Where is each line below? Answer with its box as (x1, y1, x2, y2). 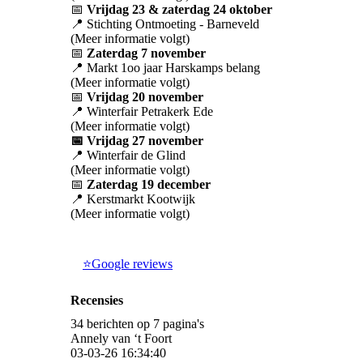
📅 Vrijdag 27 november (70, 134, 203, 148)
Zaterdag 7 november (83, 46, 206, 61)
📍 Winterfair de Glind (70, 148, 186, 163)
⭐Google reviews (83, 257, 173, 271)
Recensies (70, 293, 123, 308)
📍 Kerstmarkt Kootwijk (70, 192, 195, 207)
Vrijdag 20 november (83, 90, 203, 105)
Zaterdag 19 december (87, 177, 211, 192)
